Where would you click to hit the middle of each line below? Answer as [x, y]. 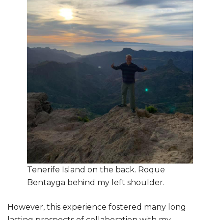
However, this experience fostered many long [97, 207]
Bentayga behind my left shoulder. [96, 182]
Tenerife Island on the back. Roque [96, 169]
